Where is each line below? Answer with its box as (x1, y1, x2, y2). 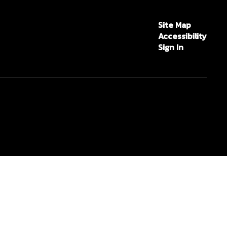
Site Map (158, 19, 191, 31)
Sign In (158, 41, 183, 53)
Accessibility (158, 30, 207, 42)
